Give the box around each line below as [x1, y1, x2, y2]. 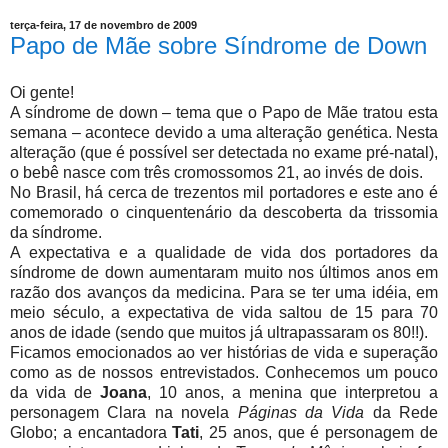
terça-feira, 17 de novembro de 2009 [10, 19, 197, 32]
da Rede [364, 404, 438, 422]
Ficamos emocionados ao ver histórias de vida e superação [10, 344, 438, 362]
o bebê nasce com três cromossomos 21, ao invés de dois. [10, 164, 423, 182]
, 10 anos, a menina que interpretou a [147, 384, 438, 402]
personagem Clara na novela [10, 404, 238, 422]
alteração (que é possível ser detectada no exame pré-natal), [10, 144, 438, 162]
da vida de [10, 384, 100, 402]
